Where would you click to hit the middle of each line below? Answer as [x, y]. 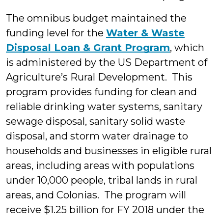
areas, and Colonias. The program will [96, 195]
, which [187, 48]
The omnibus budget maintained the [96, 18]
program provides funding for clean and [101, 92]
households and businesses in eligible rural [109, 151]
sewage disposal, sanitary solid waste [96, 121]
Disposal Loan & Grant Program [88, 48]
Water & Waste [145, 33]
